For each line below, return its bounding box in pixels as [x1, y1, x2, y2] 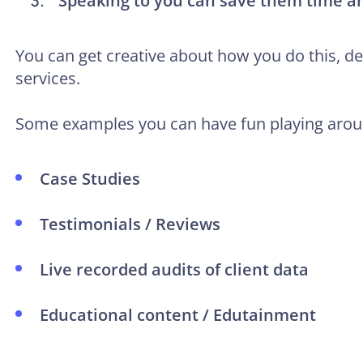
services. [15, 66, 80, 89]
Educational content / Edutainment [39, 303, 320, 326]
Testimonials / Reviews [39, 212, 220, 235]
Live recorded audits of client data [39, 258, 309, 280]
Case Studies [39, 167, 140, 190]
